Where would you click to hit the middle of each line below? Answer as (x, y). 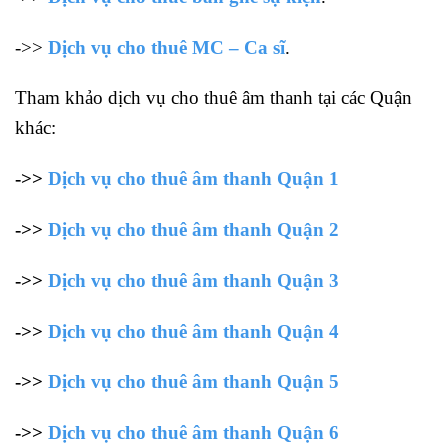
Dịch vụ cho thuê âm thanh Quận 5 (193, 382)
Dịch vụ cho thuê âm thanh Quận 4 (193, 331)
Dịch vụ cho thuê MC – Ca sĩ (166, 47)
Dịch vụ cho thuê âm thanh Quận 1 (193, 179)
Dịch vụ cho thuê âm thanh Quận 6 (193, 433)
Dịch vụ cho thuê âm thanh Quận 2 (193, 229)
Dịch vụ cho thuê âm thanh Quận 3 (193, 280)
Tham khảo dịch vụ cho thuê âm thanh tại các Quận (213, 98)
